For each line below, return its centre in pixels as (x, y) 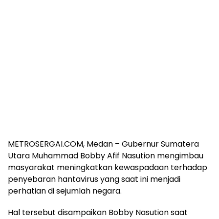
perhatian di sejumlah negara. (65, 191)
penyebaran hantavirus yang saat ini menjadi (94, 179)
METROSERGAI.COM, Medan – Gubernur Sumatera (103, 144)
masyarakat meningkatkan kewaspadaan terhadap (108, 168)
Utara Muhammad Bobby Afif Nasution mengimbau (106, 156)
